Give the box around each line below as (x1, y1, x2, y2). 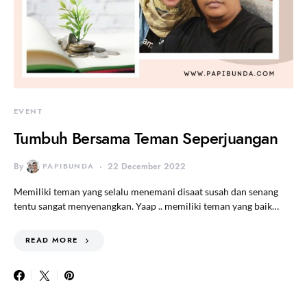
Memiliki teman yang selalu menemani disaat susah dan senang (14, 185, 278, 197)
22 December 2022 (108, 160, 186, 172)
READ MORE (25, 234, 78, 245)
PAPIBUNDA (42, 160, 95, 171)
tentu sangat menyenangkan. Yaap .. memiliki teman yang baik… (14, 199, 279, 212)
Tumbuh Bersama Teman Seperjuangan (14, 126, 278, 149)
